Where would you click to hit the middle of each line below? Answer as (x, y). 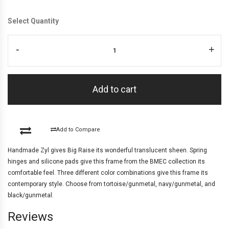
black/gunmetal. (31, 195)
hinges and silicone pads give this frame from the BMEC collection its (106, 161)
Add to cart (114, 89)
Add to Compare (78, 129)
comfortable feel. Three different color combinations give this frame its (108, 173)
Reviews (30, 216)
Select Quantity (33, 21)
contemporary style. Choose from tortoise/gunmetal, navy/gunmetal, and (111, 184)
